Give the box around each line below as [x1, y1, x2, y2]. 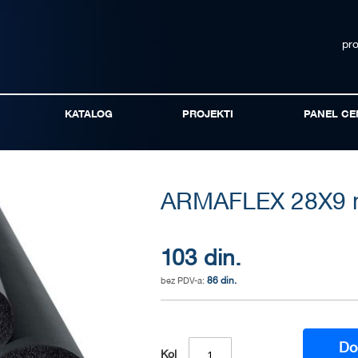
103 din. [161, 249, 242, 271]
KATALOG [64, 110, 113, 120]
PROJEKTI [182, 110, 234, 120]
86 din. [207, 276, 237, 286]
